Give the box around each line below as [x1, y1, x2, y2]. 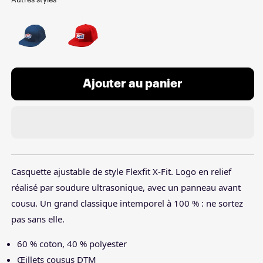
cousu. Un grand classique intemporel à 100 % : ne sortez [11, 197, 243, 209]
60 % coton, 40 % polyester [17, 237, 127, 249]
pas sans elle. [11, 213, 65, 225]
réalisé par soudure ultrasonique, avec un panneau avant [11, 181, 241, 193]
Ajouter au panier [83, 78, 183, 90]
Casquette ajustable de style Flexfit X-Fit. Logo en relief [11, 165, 231, 177]
